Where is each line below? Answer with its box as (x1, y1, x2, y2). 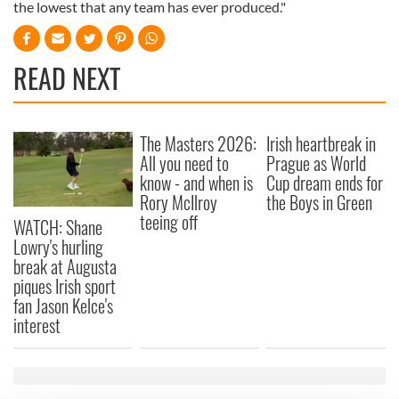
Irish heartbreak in (266, 130, 377, 157)
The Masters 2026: (140, 130, 257, 157)
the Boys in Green (266, 189, 373, 216)
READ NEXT (13, 58, 120, 98)
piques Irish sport (13, 272, 116, 299)
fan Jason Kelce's (13, 291, 113, 319)
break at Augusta (13, 252, 117, 280)
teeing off (140, 208, 199, 235)
